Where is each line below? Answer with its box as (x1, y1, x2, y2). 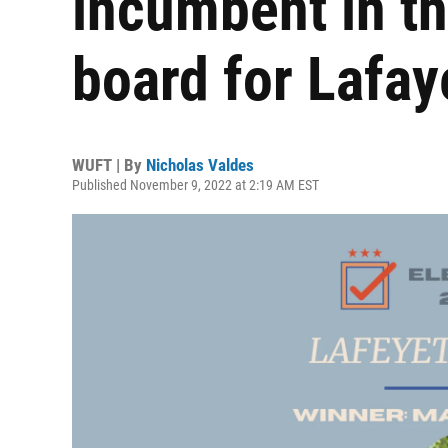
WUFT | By (72, 155, 146, 175)
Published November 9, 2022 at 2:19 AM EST (72, 177, 319, 193)
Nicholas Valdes (146, 155, 254, 175)
